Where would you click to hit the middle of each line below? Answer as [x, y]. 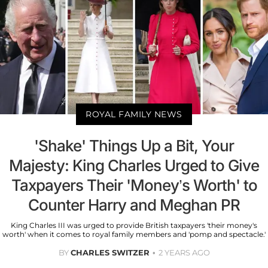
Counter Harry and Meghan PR [134, 205]
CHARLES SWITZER [110, 253]
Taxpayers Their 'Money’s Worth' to [134, 185]
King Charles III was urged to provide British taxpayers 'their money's [134, 226]
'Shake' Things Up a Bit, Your [134, 146]
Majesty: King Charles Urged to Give [134, 166]
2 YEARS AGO [184, 253]
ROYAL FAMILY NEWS [134, 115]
